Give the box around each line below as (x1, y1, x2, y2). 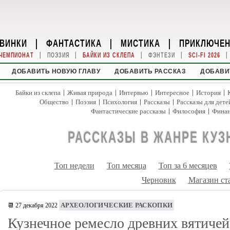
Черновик (141, 176, 176, 184)
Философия (172, 107, 205, 115)
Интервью (119, 89, 148, 97)
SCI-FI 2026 (188, 51, 220, 59)
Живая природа (67, 89, 112, 97)
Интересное (155, 89, 189, 97)
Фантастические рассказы (90, 107, 166, 115)
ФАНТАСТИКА (46, 36, 102, 49)
